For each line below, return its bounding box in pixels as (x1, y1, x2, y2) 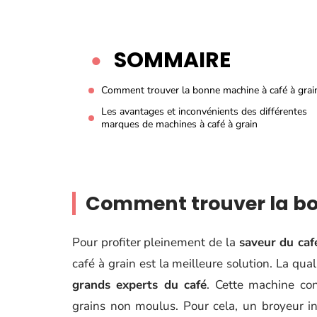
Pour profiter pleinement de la (72, 234, 239, 250)
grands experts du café (72, 277, 207, 293)
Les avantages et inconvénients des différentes (101, 105, 307, 118)
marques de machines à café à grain (101, 117, 258, 131)
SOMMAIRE (114, 45, 231, 75)
